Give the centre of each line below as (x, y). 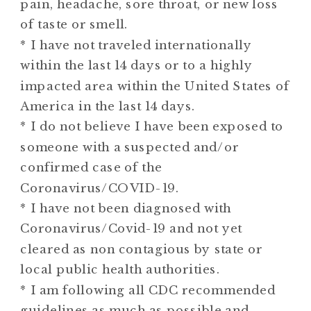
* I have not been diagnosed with (126, 208)
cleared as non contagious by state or (142, 249)
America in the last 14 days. (108, 106)
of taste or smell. (74, 24)
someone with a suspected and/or (129, 147)
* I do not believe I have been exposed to (152, 126)
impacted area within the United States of (155, 85)
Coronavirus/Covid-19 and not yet (131, 228)
